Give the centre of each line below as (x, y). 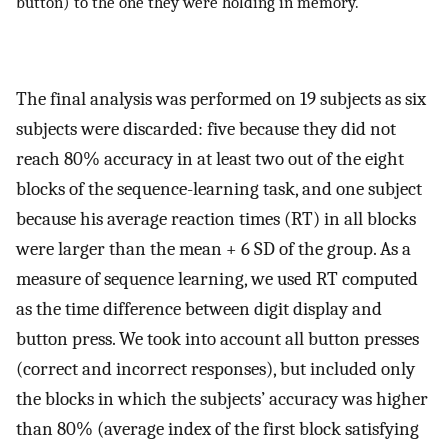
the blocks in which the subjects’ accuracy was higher (222, 398)
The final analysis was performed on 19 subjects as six (221, 98)
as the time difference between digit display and (199, 308)
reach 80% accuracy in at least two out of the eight (210, 158)
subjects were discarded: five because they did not (206, 128)
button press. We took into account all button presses (217, 338)
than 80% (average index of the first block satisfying (217, 428)
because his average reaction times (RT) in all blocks (216, 218)
